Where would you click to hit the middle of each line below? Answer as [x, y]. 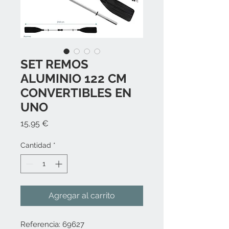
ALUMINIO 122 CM [74, 78]
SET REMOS [54, 64]
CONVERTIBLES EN [76, 93]
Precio [60, 123]
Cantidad [36, 145]
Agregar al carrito [82, 196]
